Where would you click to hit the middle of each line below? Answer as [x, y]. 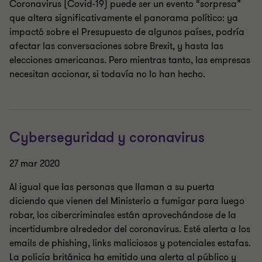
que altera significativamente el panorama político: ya [124, 18]
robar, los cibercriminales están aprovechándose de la [123, 215]
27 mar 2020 [35, 164]
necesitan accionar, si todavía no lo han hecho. [107, 74]
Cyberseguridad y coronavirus [107, 138]
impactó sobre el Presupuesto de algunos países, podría [127, 32]
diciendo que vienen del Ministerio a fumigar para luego [127, 201]
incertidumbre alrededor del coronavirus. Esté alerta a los [130, 229]
